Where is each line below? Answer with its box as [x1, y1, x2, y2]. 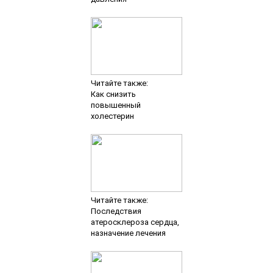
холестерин [90, 111, 134, 121]
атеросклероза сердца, [90, 217, 179, 227]
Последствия [90, 206, 141, 216]
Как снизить [90, 89, 136, 99]
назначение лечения [90, 228, 166, 238]
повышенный [90, 100, 141, 110]
